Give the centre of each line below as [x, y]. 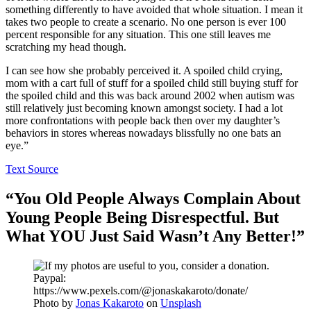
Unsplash [181, 303]
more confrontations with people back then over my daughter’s [143, 121]
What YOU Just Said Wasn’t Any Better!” [155, 236]
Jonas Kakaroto [110, 303]
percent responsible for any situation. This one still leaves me [138, 35]
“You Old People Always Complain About [153, 199]
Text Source [32, 169]
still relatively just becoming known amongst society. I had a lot [144, 108]
